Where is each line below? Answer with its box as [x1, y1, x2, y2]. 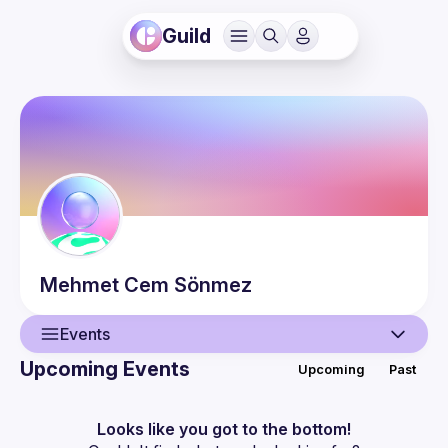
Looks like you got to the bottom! [97, 419, 351, 439]
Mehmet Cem [40, 273, 169, 297]
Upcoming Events [20, 357, 190, 381]
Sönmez [174, 273, 252, 297]
